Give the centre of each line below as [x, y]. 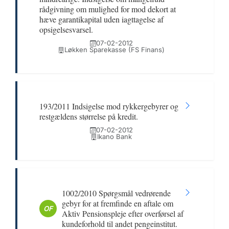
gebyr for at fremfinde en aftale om [118, 203]
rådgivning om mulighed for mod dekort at [108, 9]
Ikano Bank [114, 136]
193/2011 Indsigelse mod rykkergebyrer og [109, 106]
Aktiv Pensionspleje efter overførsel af [123, 213]
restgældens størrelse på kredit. [89, 116]
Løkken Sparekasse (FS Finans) [114, 50]
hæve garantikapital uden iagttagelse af [101, 19]
